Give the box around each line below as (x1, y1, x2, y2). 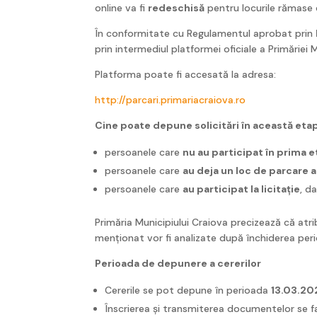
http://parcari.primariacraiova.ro (95, 93, 246, 106)
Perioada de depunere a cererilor (95, 256, 262, 270)
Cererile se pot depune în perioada (105, 283, 272, 296)
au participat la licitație (183, 182, 301, 195)
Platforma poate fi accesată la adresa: (95, 67, 277, 81)
